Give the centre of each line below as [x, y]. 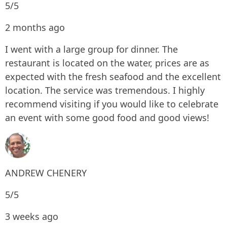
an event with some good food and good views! [107, 118]
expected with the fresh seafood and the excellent [113, 77]
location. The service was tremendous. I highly [105, 90]
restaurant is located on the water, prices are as [107, 63]
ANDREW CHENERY [46, 173]
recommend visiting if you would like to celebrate [112, 104]
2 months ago [35, 27]
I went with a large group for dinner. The [91, 49]
